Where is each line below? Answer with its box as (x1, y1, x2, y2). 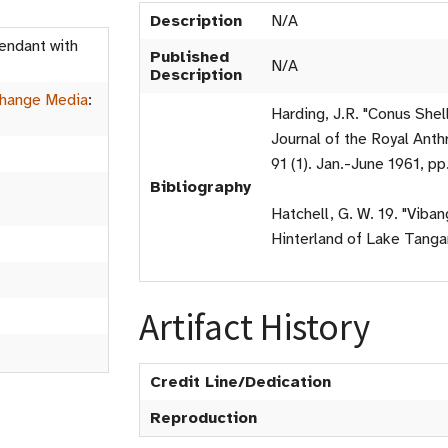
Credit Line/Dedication (150, 372, 331, 392)
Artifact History (139, 304, 370, 350)
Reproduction (150, 408, 257, 428)
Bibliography (150, 177, 251, 197)
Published (150, 47, 229, 67)
